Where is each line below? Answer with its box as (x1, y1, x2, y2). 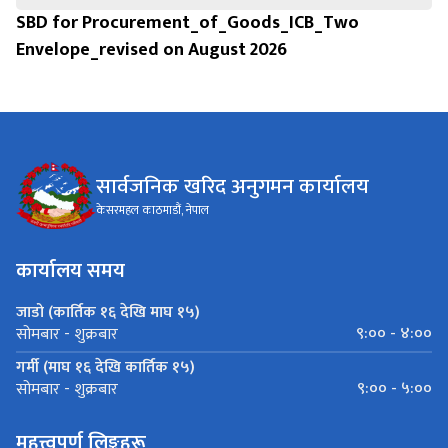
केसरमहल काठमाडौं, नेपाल (96, 200, 209, 221)
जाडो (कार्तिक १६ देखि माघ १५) (16, 299, 200, 327)
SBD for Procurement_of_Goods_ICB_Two (16, 7, 359, 38)
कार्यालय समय (16, 254, 125, 289)
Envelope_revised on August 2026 (16, 34, 287, 65)
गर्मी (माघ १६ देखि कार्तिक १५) (16, 354, 195, 382)
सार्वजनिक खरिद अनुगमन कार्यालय (96, 169, 369, 205)
